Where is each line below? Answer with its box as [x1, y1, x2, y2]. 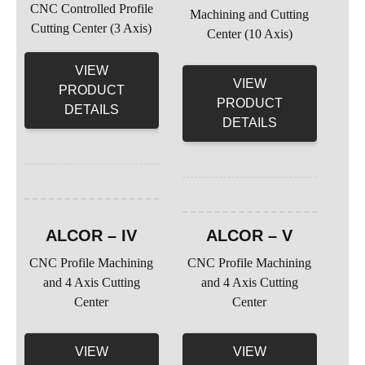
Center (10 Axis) [206, 27, 292, 41]
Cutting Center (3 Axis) [31, 20, 152, 35]
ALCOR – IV [46, 226, 138, 245]
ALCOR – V [206, 226, 293, 245]
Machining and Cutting [190, 7, 310, 21]
